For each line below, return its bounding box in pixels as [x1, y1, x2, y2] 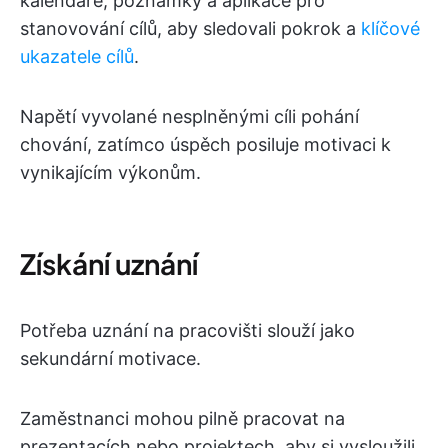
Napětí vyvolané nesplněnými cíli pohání [20, 106, 359, 128]
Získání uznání [20, 246, 198, 282]
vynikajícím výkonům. [20, 162, 201, 184]
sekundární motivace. [20, 348, 201, 370]
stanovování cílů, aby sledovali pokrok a [20, 18, 361, 40]
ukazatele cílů [20, 46, 134, 68]
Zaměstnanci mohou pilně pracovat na [20, 408, 345, 430]
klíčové [361, 18, 420, 40]
